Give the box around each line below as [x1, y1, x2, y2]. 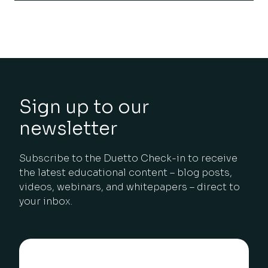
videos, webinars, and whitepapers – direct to [19, 180, 240, 193]
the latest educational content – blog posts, [19, 166, 232, 179]
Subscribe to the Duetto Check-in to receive [19, 151, 237, 165]
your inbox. [19, 194, 72, 208]
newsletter [19, 117, 117, 140]
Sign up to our [19, 95, 149, 118]
